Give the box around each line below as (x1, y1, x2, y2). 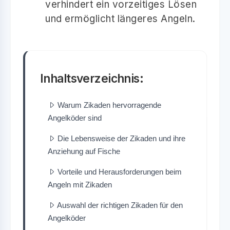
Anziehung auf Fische (48, 146, 120, 156)
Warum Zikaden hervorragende (57, 100, 161, 109)
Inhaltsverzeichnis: (40, 71, 144, 85)
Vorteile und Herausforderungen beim (57, 167, 182, 176)
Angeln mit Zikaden (48, 180, 112, 189)
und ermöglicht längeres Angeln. (45, 12, 196, 25)
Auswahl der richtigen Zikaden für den (57, 200, 183, 209)
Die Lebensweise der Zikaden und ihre (57, 133, 185, 143)
